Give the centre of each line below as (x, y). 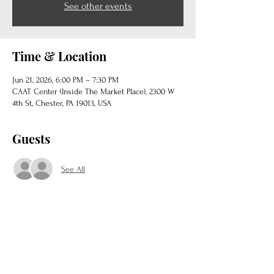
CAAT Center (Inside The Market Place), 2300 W (93, 91)
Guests (31, 139)
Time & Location (59, 56)
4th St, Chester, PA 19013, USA (62, 103)
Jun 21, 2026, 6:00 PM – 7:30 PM (65, 80)
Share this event (57, 243)
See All (73, 169)
